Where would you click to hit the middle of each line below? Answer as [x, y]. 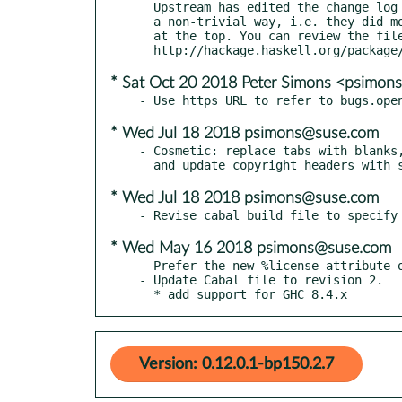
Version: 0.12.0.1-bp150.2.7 [236, 364]
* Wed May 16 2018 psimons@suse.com [251, 248]
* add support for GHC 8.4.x [250, 294]
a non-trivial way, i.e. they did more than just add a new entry [146, 21]
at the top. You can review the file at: [146, 35]
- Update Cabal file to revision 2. [261, 280]
